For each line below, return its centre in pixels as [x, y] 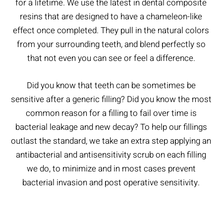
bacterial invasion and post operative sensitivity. [111, 183]
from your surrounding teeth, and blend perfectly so [111, 45]
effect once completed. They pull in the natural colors [111, 31]
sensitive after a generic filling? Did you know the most [111, 100]
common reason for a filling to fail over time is [111, 113]
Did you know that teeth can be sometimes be [111, 86]
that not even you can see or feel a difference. [111, 58]
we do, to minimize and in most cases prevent [111, 169]
